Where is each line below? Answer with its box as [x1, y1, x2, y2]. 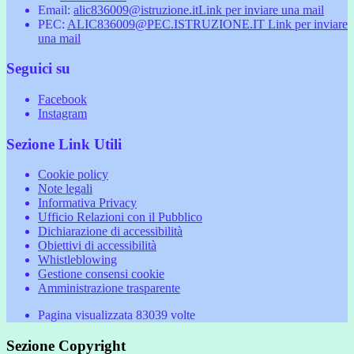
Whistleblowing [38, 253, 117, 267]
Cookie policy [38, 168, 108, 182]
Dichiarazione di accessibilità [38, 224, 183, 239]
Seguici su [6, 60, 70, 77]
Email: [38, 2, 73, 17]
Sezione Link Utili [6, 135, 122, 153]
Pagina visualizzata [38, 308, 136, 322]
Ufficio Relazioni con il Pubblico [38, 210, 202, 224]
